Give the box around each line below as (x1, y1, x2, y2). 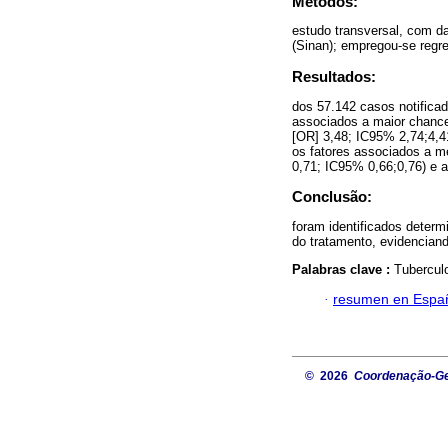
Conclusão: (292, 188, 372, 206)
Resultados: (292, 68, 376, 86)
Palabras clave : (292, 261, 394, 277)
